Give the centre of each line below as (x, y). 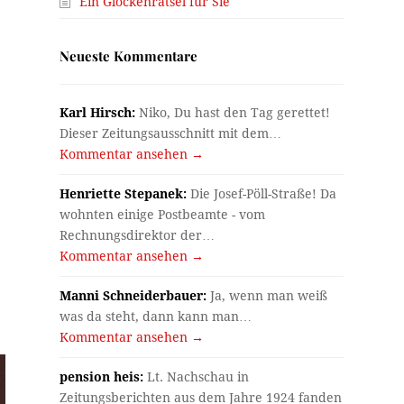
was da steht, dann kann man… (156, 317)
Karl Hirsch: (98, 113)
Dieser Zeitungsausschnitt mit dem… (171, 134)
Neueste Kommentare (129, 56)
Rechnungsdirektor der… (138, 236)
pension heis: (102, 377)
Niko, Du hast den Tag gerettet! (233, 113)
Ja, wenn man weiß (267, 296)
